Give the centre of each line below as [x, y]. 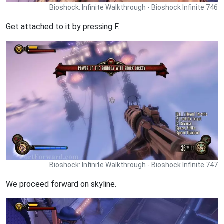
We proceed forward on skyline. [61, 184]
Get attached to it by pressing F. [63, 26]
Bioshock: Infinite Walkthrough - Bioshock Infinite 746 [134, 7]
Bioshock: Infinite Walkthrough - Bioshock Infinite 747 [134, 165]
